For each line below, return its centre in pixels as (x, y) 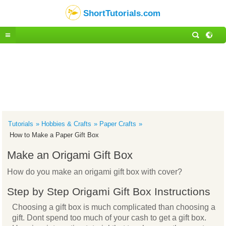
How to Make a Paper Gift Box (54, 135)
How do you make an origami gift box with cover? (95, 172)
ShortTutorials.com (122, 13)
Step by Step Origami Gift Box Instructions (109, 191)
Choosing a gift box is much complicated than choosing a (114, 207)
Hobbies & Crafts (67, 124)
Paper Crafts (118, 124)
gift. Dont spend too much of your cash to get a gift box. (109, 218)
